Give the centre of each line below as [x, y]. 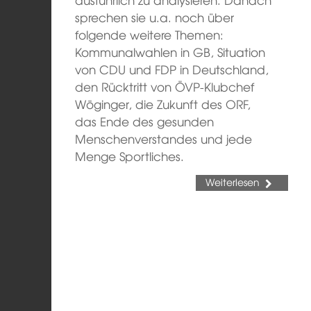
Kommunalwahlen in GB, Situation [170, 52]
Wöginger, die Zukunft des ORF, [163, 104]
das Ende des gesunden [145, 121]
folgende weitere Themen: [150, 34]
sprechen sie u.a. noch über [155, 17]
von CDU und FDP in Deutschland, [172, 69]
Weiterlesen [233, 182]
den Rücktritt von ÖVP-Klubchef [165, 86]
